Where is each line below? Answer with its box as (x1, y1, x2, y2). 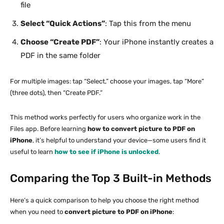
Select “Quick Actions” (20, 18, 105, 28)
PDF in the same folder (20, 50, 100, 60)
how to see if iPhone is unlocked (54, 147, 158, 155)
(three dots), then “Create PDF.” (10, 88, 102, 96)
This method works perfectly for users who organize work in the (10, 113, 200, 121)
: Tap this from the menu (105, 18, 191, 28)
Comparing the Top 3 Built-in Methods (10, 171, 211, 185)
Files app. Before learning (10, 124, 87, 132)
